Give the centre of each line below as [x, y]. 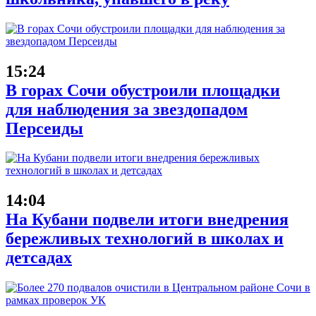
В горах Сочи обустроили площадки [143, 90]
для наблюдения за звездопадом [127, 109]
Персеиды [44, 128]
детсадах [39, 258]
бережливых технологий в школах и [145, 239]
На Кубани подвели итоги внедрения [147, 220]
